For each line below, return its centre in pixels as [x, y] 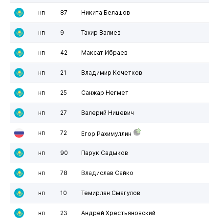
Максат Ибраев [104, 52]
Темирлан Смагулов [110, 193]
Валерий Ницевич [107, 112]
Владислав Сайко [107, 173]
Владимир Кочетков [111, 72]
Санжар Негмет [105, 92]
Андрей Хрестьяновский [118, 213]
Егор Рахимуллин [106, 133]
